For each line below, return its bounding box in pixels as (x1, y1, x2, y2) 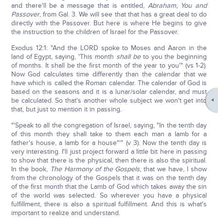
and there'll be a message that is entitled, (11, 1, 148, 10)
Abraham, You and (147, 1, 207, 10)
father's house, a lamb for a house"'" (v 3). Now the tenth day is (11, 139, 207, 147)
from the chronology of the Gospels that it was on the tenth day (11, 174, 207, 182)
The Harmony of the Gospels (50, 165, 140, 173)
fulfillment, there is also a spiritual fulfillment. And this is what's (11, 200, 207, 208)
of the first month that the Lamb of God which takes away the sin (11, 182, 207, 191)
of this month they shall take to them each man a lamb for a (11, 130, 207, 138)
